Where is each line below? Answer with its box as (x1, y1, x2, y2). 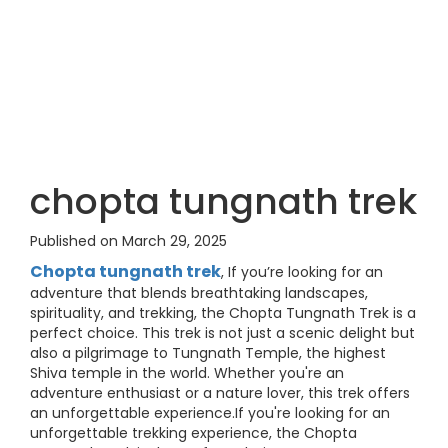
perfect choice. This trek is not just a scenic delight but (30, 323, 415, 343)
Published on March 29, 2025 (30, 231, 227, 251)
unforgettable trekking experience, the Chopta (30, 423, 357, 443)
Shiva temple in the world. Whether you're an (30, 363, 344, 383)
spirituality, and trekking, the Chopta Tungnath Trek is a (30, 303, 416, 323)
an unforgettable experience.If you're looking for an (30, 403, 390, 423)
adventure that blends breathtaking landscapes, (30, 283, 368, 303)
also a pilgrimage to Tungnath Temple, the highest (30, 343, 386, 363)
